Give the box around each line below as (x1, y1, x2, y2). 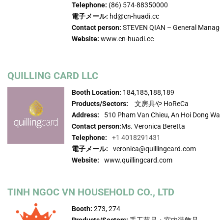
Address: (72, 110, 100, 119)
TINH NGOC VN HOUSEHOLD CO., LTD (7, 186, 174, 198)
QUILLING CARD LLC (7, 69, 98, 82)
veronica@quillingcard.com (113, 144, 196, 153)
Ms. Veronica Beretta (121, 122, 187, 130)
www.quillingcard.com (104, 156, 173, 164)
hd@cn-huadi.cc (108, 12, 160, 20)
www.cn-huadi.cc (99, 34, 154, 43)
